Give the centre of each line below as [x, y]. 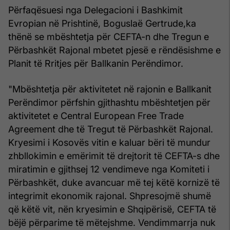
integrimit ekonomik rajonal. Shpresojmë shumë [110, 196]
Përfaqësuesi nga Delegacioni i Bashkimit [95, 10]
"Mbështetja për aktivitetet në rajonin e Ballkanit [110, 89]
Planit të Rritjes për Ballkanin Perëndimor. [96, 63]
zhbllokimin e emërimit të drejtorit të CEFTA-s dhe [114, 156]
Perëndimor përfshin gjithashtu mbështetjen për [109, 102]
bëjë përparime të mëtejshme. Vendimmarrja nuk [112, 222]
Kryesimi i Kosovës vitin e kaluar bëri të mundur [109, 142]
